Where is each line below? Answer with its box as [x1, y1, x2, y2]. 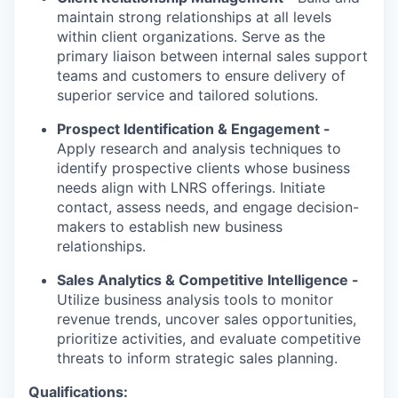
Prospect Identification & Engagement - [57, 120, 330, 138]
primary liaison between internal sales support [57, 47, 368, 65]
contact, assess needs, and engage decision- [57, 198, 359, 216]
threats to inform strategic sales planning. [57, 349, 338, 367]
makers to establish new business [57, 218, 283, 235]
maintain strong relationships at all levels [57, 8, 331, 26]
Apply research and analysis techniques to [57, 139, 341, 157]
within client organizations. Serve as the [57, 28, 325, 45]
